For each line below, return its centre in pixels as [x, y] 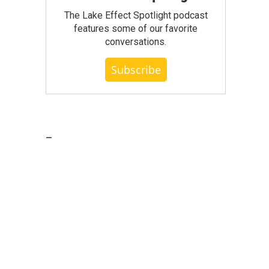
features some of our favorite [136, 28]
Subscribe [136, 69]
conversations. [136, 41]
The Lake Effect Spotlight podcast [136, 15]
